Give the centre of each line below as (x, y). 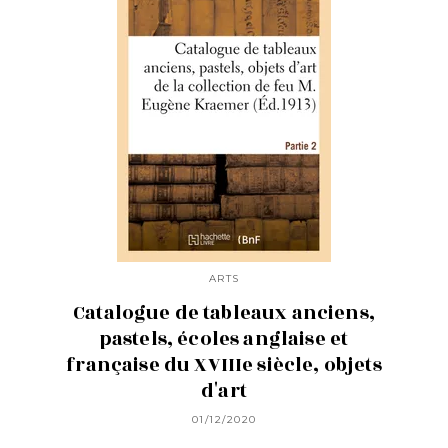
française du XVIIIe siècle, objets (224, 364)
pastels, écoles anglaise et (224, 338)
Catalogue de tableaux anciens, (224, 312)
